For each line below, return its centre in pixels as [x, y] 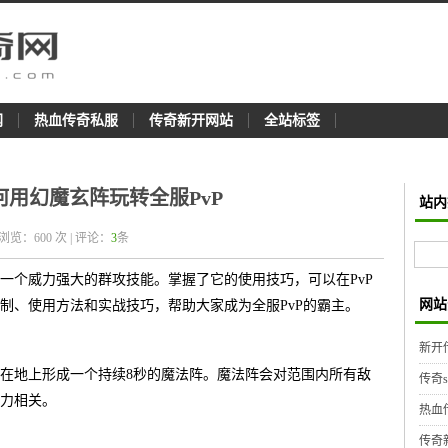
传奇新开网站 [191, 120]
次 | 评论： [83, 238]
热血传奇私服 [76, 120]
